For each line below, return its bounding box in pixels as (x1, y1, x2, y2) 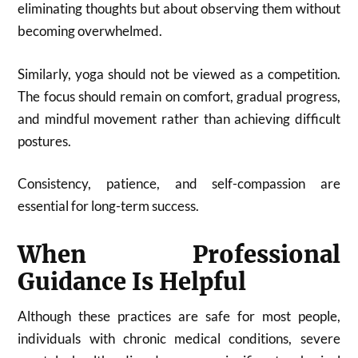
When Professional (18, 241, 340, 269)
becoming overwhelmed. (18, 22, 163, 39)
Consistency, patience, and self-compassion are (18, 175, 340, 192)
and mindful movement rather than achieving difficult (18, 109, 340, 127)
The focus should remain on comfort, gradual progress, (18, 87, 340, 105)
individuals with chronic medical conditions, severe (18, 330, 340, 347)
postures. (18, 132, 72, 149)
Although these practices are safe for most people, (18, 308, 340, 324)
